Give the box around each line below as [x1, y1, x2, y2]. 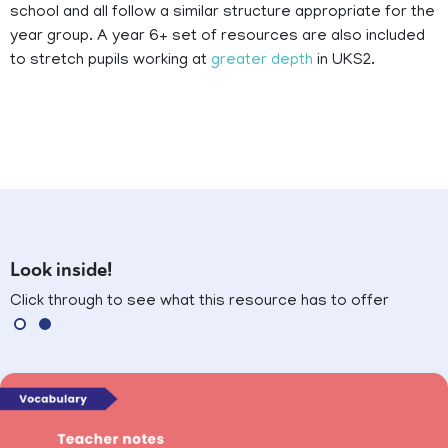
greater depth [211, 52, 313, 71]
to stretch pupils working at [10, 52, 211, 71]
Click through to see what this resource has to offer [10, 293, 389, 312]
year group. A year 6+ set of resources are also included [10, 28, 425, 47]
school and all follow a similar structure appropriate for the [10, 4, 435, 23]
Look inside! [10, 258, 112, 283]
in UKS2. [313, 52, 375, 71]
